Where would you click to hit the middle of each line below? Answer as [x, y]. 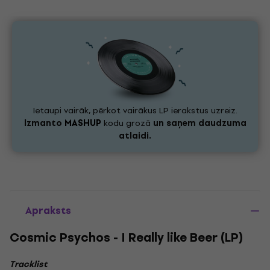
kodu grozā [127, 123]
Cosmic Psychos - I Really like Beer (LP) [126, 238]
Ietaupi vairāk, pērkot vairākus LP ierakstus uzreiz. [135, 111]
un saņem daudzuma [199, 123]
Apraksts [48, 211]
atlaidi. [135, 136]
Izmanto [44, 123]
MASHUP [83, 123]
